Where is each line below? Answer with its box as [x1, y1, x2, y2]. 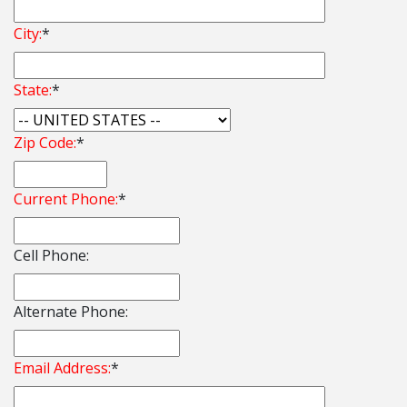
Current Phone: [14, 189, 118, 210]
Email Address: [14, 358, 111, 379]
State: [14, 80, 52, 101]
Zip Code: [14, 133, 76, 154]
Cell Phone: [14, 245, 89, 266]
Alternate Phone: [14, 302, 128, 323]
